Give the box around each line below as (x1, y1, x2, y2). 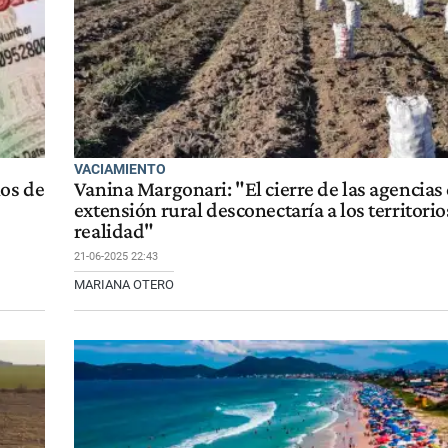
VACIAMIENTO (73, 161, 166, 177)
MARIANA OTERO (73, 277, 174, 293)
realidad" (73, 219, 155, 244)
